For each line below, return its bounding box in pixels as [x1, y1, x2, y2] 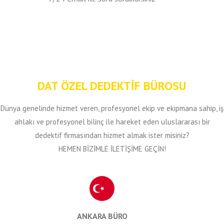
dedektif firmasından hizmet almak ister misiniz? [34, 130, 189, 140]
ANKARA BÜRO [76, 211, 127, 221]
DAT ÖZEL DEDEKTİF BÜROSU [37, 78, 186, 93]
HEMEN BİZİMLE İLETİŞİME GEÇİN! [58, 144, 166, 153]
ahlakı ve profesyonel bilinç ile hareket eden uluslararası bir [14, 117, 210, 126]
